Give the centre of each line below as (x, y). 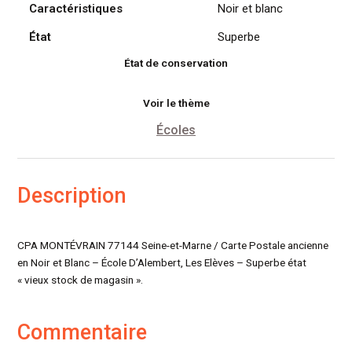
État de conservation (176, 63)
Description (72, 196)
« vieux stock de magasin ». (81, 280)
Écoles (176, 130)
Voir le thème (176, 103)
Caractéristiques (76, 9)
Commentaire (82, 333)
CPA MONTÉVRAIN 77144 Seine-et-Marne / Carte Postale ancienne (173, 246)
